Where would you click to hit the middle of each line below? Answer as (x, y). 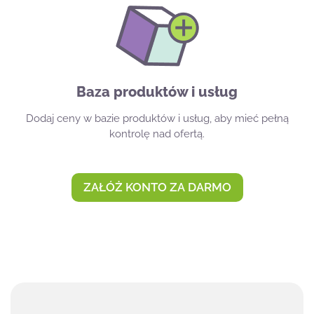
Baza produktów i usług (157, 91)
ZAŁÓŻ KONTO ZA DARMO (157, 187)
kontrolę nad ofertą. (157, 134)
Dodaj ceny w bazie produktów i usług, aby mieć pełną (157, 118)
